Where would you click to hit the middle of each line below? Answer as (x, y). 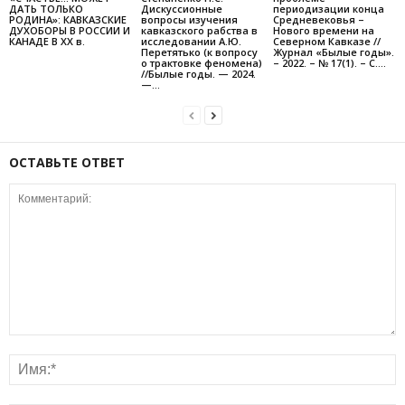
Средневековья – (318, 19)
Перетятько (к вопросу (199, 52)
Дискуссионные (181, 9)
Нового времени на (323, 30)
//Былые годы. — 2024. (198, 74)
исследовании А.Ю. (191, 41)
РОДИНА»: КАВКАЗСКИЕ (68, 19)
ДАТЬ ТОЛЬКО (46, 9)
